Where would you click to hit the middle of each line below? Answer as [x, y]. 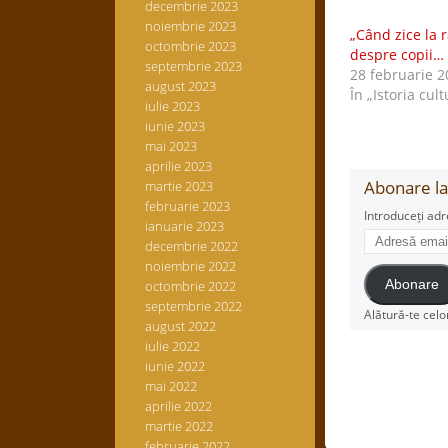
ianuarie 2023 [184, 226]
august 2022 [180, 326]
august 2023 [180, 86]
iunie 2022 [174, 366]
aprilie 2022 [178, 406]
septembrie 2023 [193, 66]
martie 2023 [178, 186]
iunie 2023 [174, 126]
